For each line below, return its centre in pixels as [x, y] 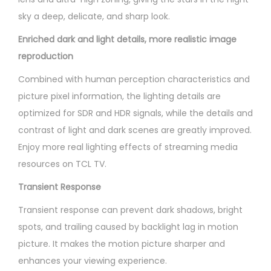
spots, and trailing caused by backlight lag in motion [128, 227]
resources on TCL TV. [62, 164]
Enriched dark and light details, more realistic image [127, 39]
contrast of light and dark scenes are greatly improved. [135, 130]
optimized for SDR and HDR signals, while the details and [135, 113]
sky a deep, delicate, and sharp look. [94, 16]
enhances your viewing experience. [93, 260]
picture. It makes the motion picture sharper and [122, 243]
